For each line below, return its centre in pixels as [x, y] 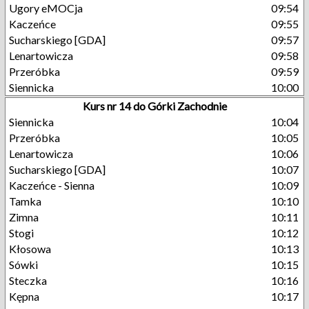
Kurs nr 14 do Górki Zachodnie [154, 106]
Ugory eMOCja [46, 8]
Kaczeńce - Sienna [52, 185]
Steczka [28, 280]
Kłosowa [30, 249]
